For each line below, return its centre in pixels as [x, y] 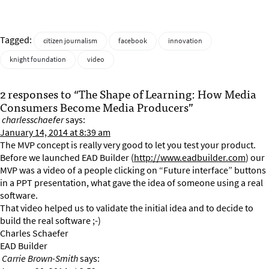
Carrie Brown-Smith [40, 259]
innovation [185, 41]
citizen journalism [70, 41]
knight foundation [38, 60]
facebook [133, 41]
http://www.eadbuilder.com [190, 158]
